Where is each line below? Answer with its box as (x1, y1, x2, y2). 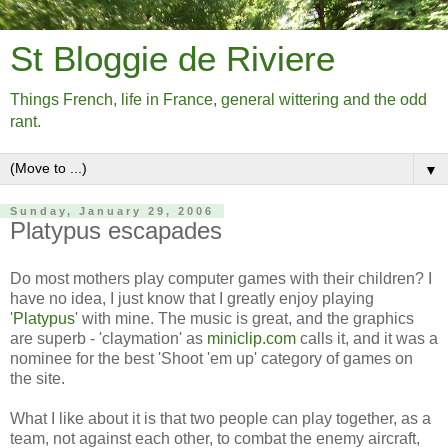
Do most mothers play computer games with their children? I (10, 269, 432, 287)
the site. (10, 369, 65, 387)
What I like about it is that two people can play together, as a (10, 409, 431, 427)
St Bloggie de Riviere (10, 40, 335, 78)
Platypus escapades (10, 217, 222, 244)
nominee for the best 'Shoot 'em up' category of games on (10, 349, 413, 367)
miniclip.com (207, 329, 296, 347)
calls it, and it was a (296, 329, 438, 347)
